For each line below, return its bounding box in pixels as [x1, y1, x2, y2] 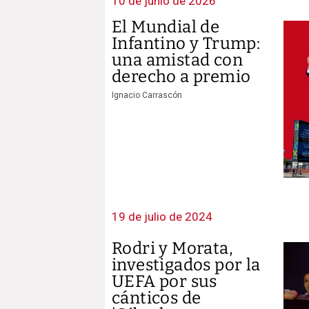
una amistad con [112, 50, 243, 70]
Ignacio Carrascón [112, 90, 182, 100]
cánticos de [112, 288, 201, 308]
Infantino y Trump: [112, 34, 261, 53]
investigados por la [112, 255, 261, 275]
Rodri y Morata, [112, 238, 233, 258]
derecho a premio [112, 67, 251, 86]
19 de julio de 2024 [112, 209, 212, 223]
